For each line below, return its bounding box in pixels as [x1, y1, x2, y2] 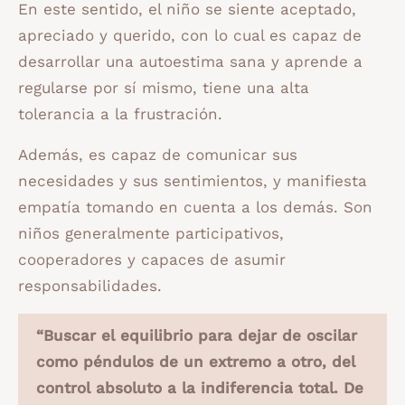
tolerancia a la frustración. [18, 105, 222, 124]
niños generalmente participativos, [18, 224, 289, 243]
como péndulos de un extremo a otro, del [36, 353, 355, 372]
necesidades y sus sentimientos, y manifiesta [18, 172, 367, 191]
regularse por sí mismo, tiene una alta [18, 79, 309, 98]
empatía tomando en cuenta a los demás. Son [18, 198, 372, 217]
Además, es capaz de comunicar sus [18, 146, 297, 165]
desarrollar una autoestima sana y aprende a [18, 52, 363, 71]
